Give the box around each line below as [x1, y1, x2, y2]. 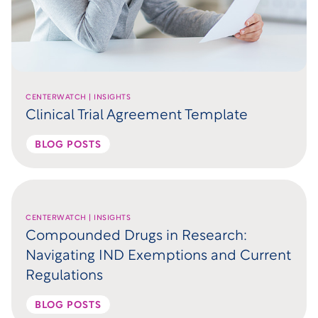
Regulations [26, 269, 106, 283]
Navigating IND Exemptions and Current [26, 249, 291, 263]
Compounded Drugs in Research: [26, 229, 247, 243]
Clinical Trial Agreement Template [26, 109, 248, 122]
